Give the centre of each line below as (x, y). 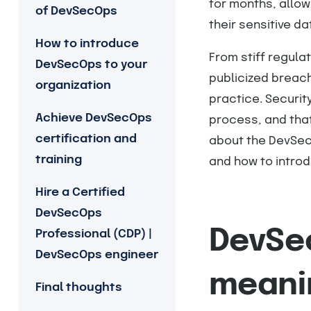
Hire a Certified (80, 193)
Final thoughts (78, 288)
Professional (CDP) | (93, 234)
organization (73, 86)
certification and (86, 139)
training (58, 160)
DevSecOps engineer (96, 255)
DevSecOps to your (91, 65)
